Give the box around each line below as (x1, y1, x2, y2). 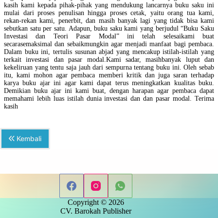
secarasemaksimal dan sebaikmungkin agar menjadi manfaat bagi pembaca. (4, 40, 214, 48)
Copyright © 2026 (68, 198, 125, 207)
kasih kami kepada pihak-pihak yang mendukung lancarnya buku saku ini (4, 1, 214, 9)
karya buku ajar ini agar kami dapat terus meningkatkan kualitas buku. (4, 79, 214, 87)
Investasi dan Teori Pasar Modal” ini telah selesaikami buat (4, 33, 214, 40)
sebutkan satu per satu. (4, 25, 69, 33)
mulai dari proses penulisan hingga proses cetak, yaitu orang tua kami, (4, 9, 214, 17)
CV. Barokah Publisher (60, 207, 132, 216)
